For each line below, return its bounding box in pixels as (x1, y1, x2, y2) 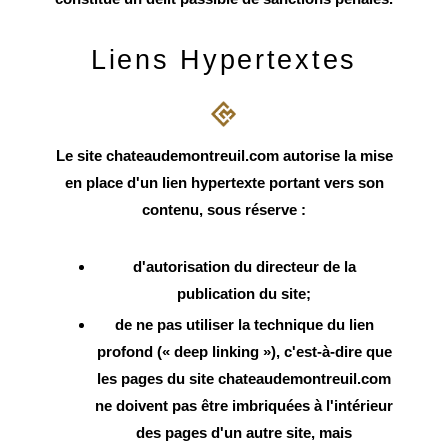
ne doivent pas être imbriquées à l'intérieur (95, 396, 393, 414)
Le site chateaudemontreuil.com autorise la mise (55, 146, 393, 164)
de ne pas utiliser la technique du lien (114, 315, 374, 333)
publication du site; (177, 284, 311, 302)
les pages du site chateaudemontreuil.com (97, 369, 391, 387)
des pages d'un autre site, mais (136, 423, 352, 441)
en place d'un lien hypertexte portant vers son (64, 173, 384, 191)
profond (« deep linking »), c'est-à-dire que (96, 342, 392, 360)
